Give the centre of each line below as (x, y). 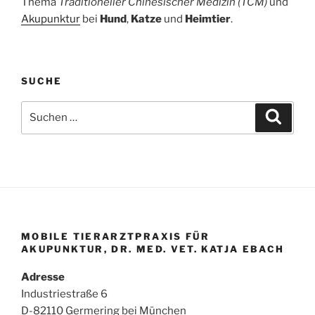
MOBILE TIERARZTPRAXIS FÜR (116, 236)
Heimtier (208, 19)
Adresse (43, 277)
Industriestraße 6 (64, 294)
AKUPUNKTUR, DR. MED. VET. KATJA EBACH (153, 249)
